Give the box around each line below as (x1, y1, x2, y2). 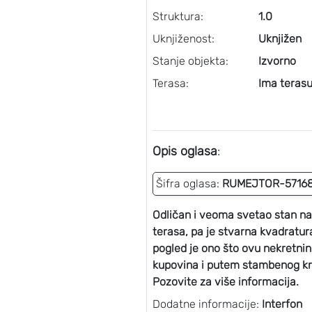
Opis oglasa (152, 143, 217, 159)
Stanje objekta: (152, 54, 228, 68)
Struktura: (152, 10, 203, 23)
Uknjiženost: (152, 32, 214, 45)
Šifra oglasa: (155, 177, 219, 190)
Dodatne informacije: (152, 297, 262, 311)
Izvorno (258, 54, 296, 68)
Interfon (261, 297, 302, 311)
